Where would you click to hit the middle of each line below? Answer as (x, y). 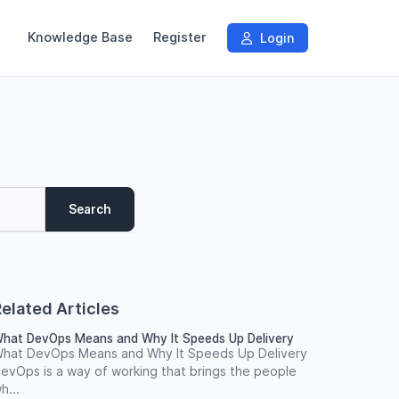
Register (180, 37)
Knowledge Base (80, 37)
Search (90, 209)
